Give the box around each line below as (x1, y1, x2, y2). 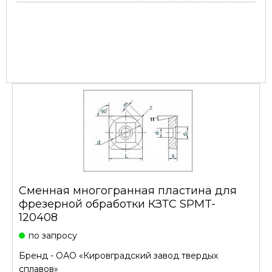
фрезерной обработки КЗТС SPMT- (19, 197, 216, 211)
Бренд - (19, 250, 56, 261)
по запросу (29, 230, 77, 241)
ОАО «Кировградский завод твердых (56, 250, 218, 261)
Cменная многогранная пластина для (19, 184, 237, 197)
